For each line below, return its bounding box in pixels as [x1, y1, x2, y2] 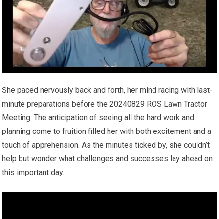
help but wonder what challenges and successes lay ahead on [2, 154, 213, 164]
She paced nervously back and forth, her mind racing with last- [2, 86, 213, 95]
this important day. [2, 168, 65, 177]
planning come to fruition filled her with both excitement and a [2, 127, 212, 136]
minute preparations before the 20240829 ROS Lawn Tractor [2, 99, 208, 109]
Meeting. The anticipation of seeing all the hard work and [2, 113, 195, 123]
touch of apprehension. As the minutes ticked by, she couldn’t [2, 140, 210, 150]
